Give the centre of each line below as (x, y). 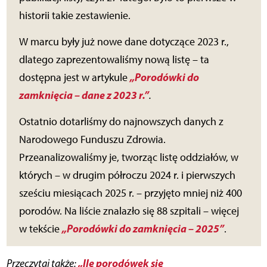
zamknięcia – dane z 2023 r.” (84, 95)
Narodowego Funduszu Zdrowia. (92, 140)
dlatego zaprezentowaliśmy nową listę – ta (114, 60)
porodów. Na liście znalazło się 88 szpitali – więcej (129, 211)
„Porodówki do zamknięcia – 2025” (143, 229)
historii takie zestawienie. (74, 16)
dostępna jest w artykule (74, 78)
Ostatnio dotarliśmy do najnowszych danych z (121, 122)
